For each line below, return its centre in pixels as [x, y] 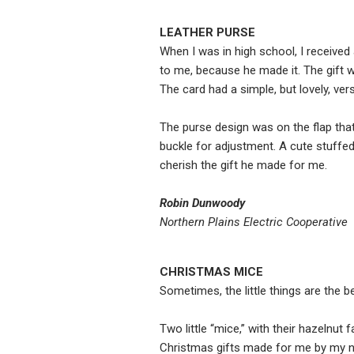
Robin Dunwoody [202, 203]
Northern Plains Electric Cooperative [254, 222]
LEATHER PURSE [207, 33]
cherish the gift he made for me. [243, 166]
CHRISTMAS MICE [211, 272]
